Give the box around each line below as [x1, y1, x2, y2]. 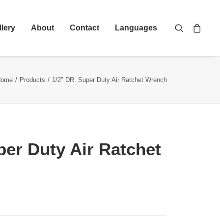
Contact [70, 24, 99, 32]
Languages [115, 24, 157, 32]
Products [20, 76, 45, 83]
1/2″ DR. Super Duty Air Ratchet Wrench [52, 76, 167, 83]
